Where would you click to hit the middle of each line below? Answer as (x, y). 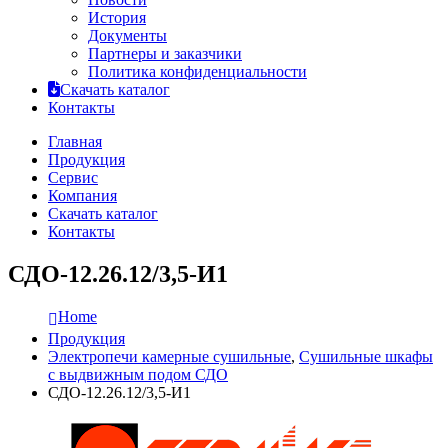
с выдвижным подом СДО (138, 375)
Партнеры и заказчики (165, 54)
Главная (75, 142)
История (117, 18)
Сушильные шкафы (366, 357)
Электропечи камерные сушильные (169, 357)
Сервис (73, 178)
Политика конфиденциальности (197, 72)
